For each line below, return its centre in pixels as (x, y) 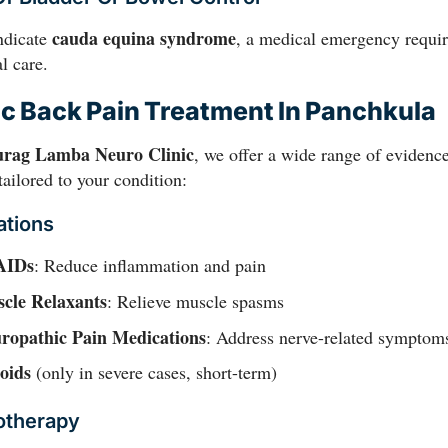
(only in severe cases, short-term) (153, 372)
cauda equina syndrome (144, 38)
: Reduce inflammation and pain (149, 265)
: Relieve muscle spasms (195, 300)
